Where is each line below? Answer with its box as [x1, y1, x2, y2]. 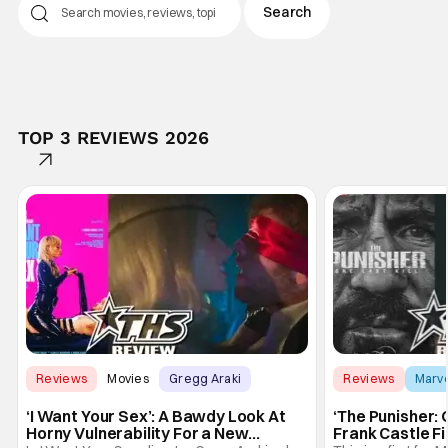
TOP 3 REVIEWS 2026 [17, 127, 209, 148]
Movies [107, 370, 150, 386]
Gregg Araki [169, 370, 242, 386]
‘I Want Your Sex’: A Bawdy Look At [26, 405, 286, 426]
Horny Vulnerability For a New [26, 422, 249, 443]
